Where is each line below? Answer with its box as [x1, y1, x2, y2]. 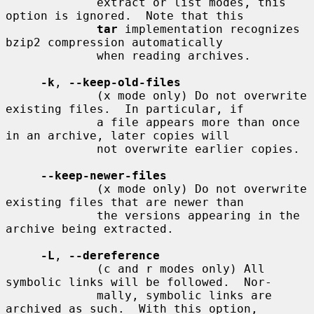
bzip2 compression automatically [6, 35, 223, 49]
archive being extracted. [6, 221, 174, 235]
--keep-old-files [69, 75, 181, 89]
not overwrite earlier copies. [6, 142, 97, 156]
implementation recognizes [118, 22, 300, 36]
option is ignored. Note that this [6, 8, 244, 22]
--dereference [69, 248, 160, 262]
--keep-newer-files [41, 168, 167, 182]
